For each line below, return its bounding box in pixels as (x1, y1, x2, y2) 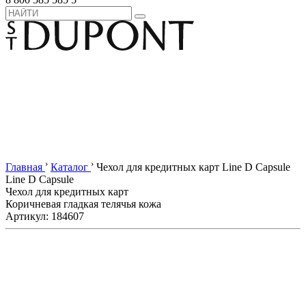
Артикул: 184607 (5, 210, 84, 223)
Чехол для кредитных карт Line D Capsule (96, 161, 290, 173)
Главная (5, 161, 42, 173)
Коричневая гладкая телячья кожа (5, 198, 161, 210)
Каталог (51, 161, 88, 173)
